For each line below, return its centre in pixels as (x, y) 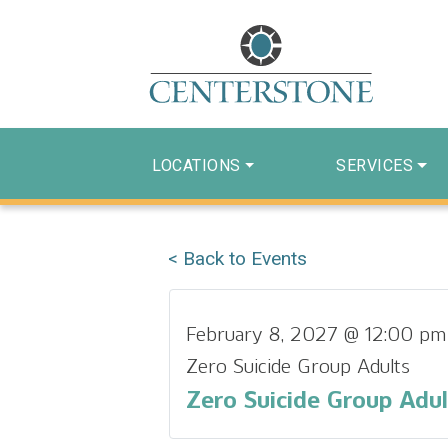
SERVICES (375, 165)
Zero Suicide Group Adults (298, 365)
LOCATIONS (196, 165)
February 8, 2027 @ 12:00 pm (316, 333)
